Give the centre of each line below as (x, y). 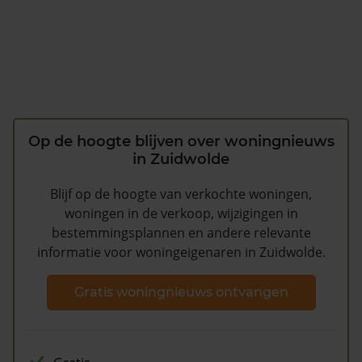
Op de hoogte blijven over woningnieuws (181, 142)
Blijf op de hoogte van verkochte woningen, (181, 194)
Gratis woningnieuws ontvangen (181, 292)
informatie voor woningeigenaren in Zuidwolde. (181, 253)
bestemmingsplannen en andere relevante (181, 233)
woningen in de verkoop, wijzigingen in (181, 214)
